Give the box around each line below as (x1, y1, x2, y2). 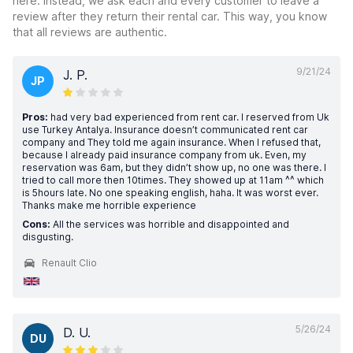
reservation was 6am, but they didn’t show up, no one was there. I (22, 162, 326, 173)
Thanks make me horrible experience (22, 199, 196, 211)
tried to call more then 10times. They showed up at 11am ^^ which (22, 174, 324, 186)
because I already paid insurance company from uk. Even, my (22, 149, 307, 161)
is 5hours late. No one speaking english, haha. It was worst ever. (22, 187, 318, 199)
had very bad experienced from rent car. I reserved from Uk (48, 111, 329, 123)
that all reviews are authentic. (13, 25, 167, 39)
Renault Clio (42, 257, 97, 269)
